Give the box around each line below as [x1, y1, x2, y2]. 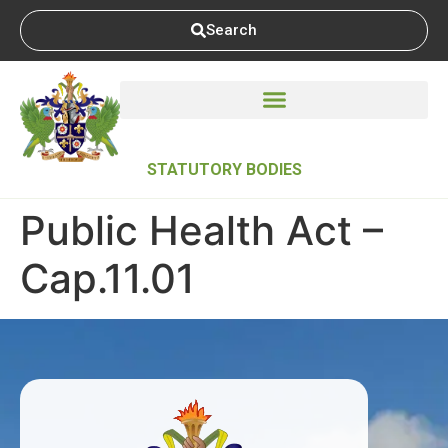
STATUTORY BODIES [146, 159, 302, 179]
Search [206, 21, 257, 39]
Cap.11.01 [20, 253, 195, 303]
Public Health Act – [20, 205, 383, 255]
